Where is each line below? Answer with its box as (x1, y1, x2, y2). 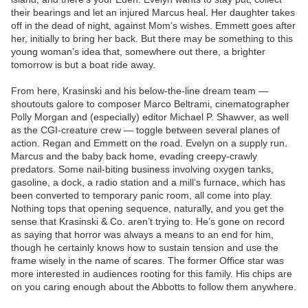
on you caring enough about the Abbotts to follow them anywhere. (11, 281, 296, 293)
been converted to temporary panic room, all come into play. (11, 190, 272, 201)
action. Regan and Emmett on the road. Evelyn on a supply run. (11, 137, 287, 149)
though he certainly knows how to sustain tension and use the (11, 242, 278, 254)
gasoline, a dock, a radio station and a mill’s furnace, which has (11, 177, 285, 188)
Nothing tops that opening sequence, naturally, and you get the (11, 203, 284, 214)
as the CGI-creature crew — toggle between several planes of (11, 124, 280, 136)
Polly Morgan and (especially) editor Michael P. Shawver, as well (11, 111, 289, 123)
